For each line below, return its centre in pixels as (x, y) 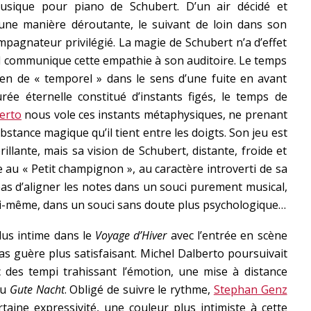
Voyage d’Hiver (131, 235)
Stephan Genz (250, 289)
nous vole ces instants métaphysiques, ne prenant (154, 115)
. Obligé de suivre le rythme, (139, 289)
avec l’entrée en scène (227, 235)
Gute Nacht (37, 289)
